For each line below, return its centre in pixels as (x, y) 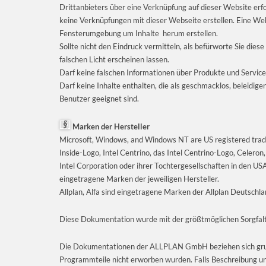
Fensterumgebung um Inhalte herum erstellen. (139, 33)
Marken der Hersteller (110, 126)
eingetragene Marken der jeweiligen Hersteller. (139, 178)
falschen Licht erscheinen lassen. (114, 59)
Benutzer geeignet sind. (99, 98)
